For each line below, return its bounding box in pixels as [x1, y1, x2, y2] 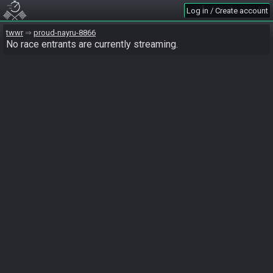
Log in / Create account [186, 6, 268, 15]
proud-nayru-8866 [34, 28, 96, 37]
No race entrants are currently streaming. [6, 38, 178, 50]
